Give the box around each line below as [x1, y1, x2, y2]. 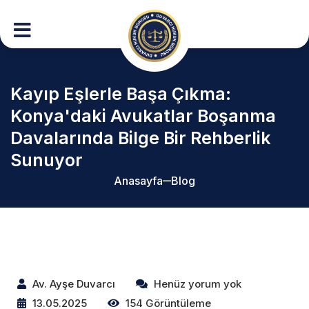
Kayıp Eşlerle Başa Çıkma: [10, 83, 232, 104]
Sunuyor [10, 150, 83, 170]
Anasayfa [114, 174, 163, 188]
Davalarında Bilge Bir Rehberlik [10, 128, 272, 148]
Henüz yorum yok [151, 277, 242, 290]
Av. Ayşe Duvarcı [30, 277, 116, 290]
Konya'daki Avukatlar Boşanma [10, 106, 277, 126]
